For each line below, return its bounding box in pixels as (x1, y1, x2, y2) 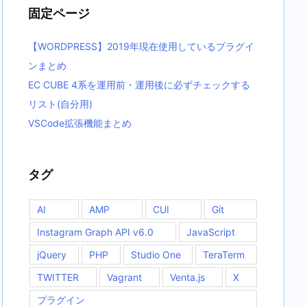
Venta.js (170, 271, 205, 283)
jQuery (37, 249, 66, 260)
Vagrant (107, 271, 142, 283)
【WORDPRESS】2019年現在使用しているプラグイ (28, 40, 254, 52)
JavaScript (186, 226, 235, 238)
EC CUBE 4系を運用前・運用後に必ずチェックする (28, 79, 250, 90)
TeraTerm (203, 249, 245, 260)
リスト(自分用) (28, 98, 93, 110)
